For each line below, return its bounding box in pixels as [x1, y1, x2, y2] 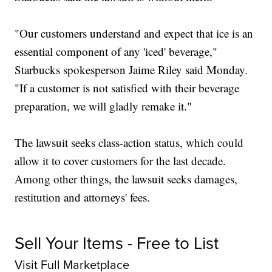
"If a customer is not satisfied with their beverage [15, 80, 240, 96]
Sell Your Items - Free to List [15, 231, 219, 256]
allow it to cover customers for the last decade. [15, 153, 226, 169]
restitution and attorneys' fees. [15, 189, 151, 205]
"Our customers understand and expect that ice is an [15, 25, 254, 41]
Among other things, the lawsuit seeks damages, [15, 171, 238, 187]
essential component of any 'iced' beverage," [15, 44, 218, 59]
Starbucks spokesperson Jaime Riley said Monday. [15, 62, 248, 78]
